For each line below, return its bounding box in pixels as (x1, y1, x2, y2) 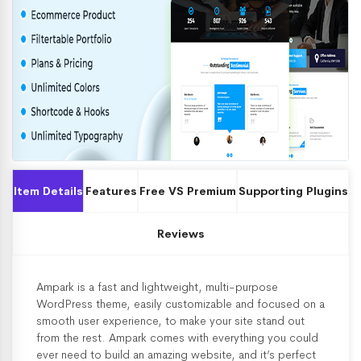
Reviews (156, 226, 205, 241)
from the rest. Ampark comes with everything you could (36, 330, 318, 345)
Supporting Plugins (238, 184, 348, 198)
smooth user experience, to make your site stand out (36, 313, 305, 328)
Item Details (13, 184, 83, 198)
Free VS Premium (139, 184, 236, 198)
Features (85, 184, 137, 198)
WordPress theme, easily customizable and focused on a (36, 297, 325, 311)
